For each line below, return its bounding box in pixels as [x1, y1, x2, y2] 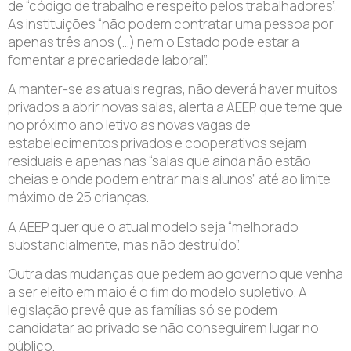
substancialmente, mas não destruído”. [8, 235, 240, 254]
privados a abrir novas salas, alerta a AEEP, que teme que [8, 98, 342, 117]
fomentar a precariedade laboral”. [8, 51, 208, 69]
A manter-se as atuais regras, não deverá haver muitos [8, 80, 338, 99]
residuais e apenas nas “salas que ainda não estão [8, 152, 311, 171]
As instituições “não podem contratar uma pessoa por [8, 15, 334, 33]
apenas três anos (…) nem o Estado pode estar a [8, 33, 299, 51]
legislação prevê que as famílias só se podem [8, 301, 277, 320]
